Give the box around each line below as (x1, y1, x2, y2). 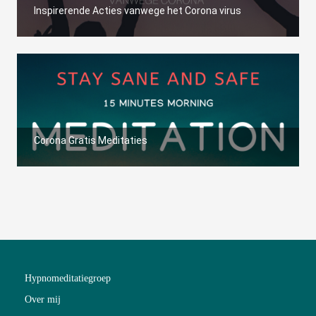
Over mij (25, 294, 61, 305)
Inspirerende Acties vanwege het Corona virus (34, 5, 241, 16)
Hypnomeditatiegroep (25, 273, 111, 284)
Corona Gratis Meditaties (34, 135, 147, 146)
